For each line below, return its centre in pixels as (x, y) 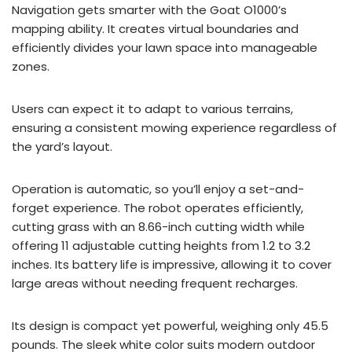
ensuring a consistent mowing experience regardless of (174, 128)
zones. (31, 66)
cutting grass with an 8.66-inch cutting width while (158, 227)
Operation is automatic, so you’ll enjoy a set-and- (158, 189)
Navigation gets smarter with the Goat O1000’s (149, 10)
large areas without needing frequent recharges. (155, 283)
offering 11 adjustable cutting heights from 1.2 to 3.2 (161, 246)
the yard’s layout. (62, 147)
